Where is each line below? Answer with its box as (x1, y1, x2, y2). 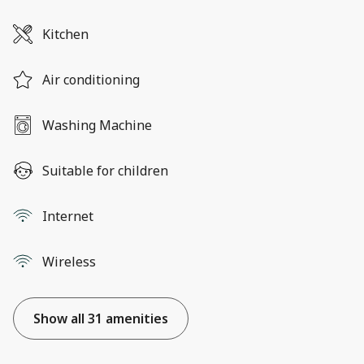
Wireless (42, 253, 96, 271)
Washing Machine (42, 116, 152, 135)
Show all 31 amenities (33, 310, 168, 328)
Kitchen (42, 25, 89, 44)
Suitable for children (42, 162, 168, 180)
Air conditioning (42, 71, 140, 89)
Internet (42, 207, 93, 226)
